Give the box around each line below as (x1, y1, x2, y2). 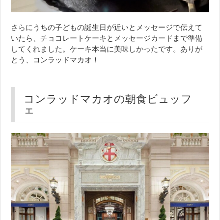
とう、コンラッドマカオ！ (11, 55, 100, 65)
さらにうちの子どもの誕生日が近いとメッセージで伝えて (11, 23, 203, 32)
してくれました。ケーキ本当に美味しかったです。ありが (11, 45, 203, 54)
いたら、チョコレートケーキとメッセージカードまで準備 (11, 34, 203, 43)
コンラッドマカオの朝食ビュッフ (23, 92, 192, 105)
